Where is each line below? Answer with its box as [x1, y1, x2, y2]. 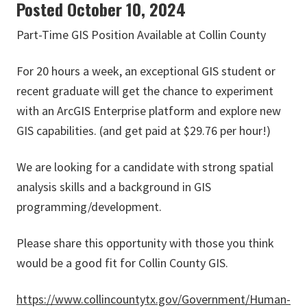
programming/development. [16, 199, 162, 215]
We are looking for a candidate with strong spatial [16, 159, 273, 175]
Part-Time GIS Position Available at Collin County [16, 27, 266, 43]
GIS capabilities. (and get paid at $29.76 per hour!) [16, 123, 271, 139]
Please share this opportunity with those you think [16, 235, 274, 251]
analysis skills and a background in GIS [16, 179, 211, 195]
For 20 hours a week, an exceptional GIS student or [16, 63, 275, 79]
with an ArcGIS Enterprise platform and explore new [16, 103, 281, 119]
